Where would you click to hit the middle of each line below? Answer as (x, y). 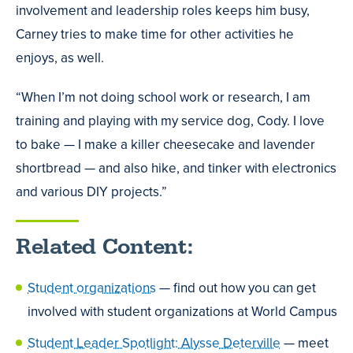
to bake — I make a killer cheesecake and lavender (165, 144)
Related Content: (104, 247)
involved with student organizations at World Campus (182, 312)
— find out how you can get (236, 288)
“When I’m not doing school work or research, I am (163, 97)
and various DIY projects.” (91, 191)
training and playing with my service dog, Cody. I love (170, 121)
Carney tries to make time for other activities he (155, 34)
